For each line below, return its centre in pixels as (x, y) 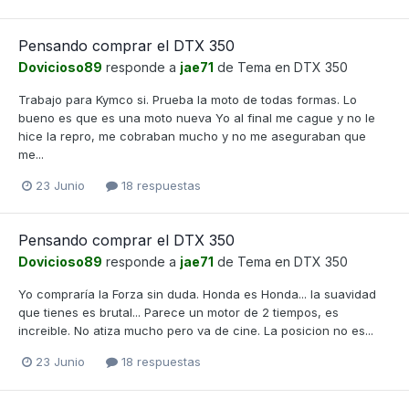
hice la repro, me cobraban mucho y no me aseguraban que (192, 136)
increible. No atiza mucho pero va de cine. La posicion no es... (196, 331)
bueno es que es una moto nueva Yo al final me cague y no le (197, 118)
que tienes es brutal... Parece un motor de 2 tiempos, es (178, 313)
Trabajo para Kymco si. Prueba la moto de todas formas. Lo (188, 100)
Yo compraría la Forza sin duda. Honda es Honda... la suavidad (197, 294)
